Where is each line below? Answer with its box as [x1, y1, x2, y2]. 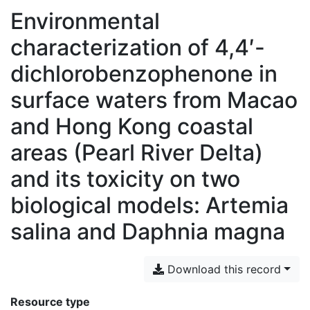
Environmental [10, 8, 160, 35]
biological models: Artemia [10, 192, 289, 219]
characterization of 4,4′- [10, 34, 265, 61]
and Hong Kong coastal [10, 113, 253, 140]
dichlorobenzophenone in [10, 60, 277, 87]
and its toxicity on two [10, 165, 240, 192]
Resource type [10, 295, 90, 309]
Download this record [164, 262, 282, 276]
